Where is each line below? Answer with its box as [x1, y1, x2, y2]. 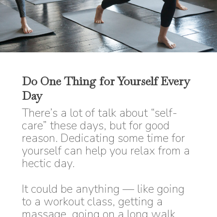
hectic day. [21, 155, 75, 171]
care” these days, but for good [21, 117, 170, 133]
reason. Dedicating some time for [21, 130, 185, 146]
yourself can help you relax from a [21, 142, 190, 158]
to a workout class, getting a [21, 193, 163, 209]
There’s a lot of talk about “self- [21, 105, 177, 121]
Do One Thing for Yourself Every [21, 73, 190, 89]
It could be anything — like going [21, 181, 185, 197]
